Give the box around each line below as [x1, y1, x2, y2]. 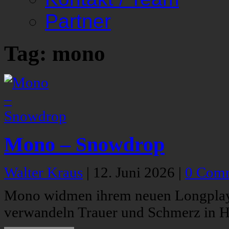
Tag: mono [4, 41, 105, 66]
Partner [45, 10, 111, 32]
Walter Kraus [4, 164, 83, 181]
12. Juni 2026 [93, 164, 178, 181]
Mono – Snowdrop [4, 133, 165, 156]
